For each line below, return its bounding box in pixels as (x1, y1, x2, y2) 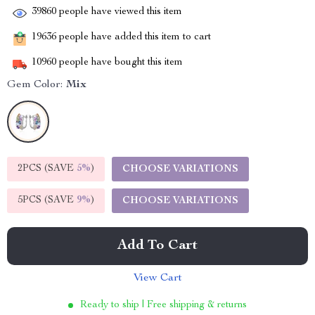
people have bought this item (56, 58, 183, 68)
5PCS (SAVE (18, 195, 77, 205)
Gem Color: (7, 79, 63, 91)
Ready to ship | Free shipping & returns (80, 300, 247, 310)
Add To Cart (117, 239, 198, 253)
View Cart (133, 273, 182, 284)
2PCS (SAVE (18, 164, 77, 174)
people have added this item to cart (56, 32, 211, 43)
